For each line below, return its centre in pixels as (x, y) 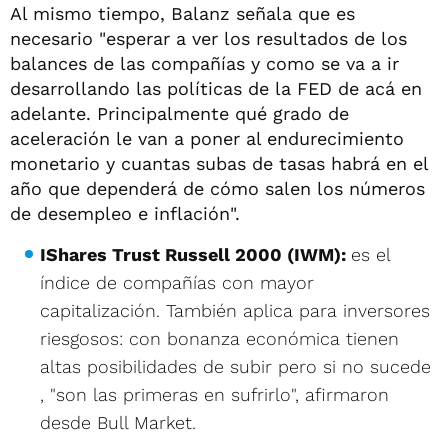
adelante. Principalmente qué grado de (179, 113)
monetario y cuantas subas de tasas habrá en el (219, 163)
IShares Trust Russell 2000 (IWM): (195, 254)
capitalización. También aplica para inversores (235, 310)
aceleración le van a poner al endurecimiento (207, 138)
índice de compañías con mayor (177, 282)
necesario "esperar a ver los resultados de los (208, 38)
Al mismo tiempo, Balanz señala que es (182, 13)
